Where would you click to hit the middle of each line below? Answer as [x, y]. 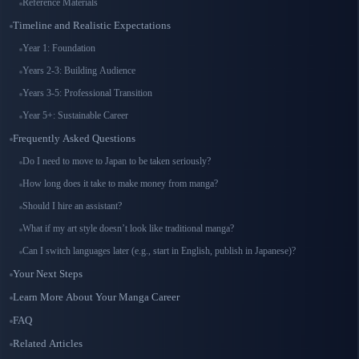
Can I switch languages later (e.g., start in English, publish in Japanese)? [159, 251]
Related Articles [48, 344]
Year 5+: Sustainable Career [75, 116]
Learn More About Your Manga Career [96, 297]
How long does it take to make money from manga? [120, 184]
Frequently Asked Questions [74, 139]
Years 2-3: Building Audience [79, 71]
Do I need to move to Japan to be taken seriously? [117, 161]
